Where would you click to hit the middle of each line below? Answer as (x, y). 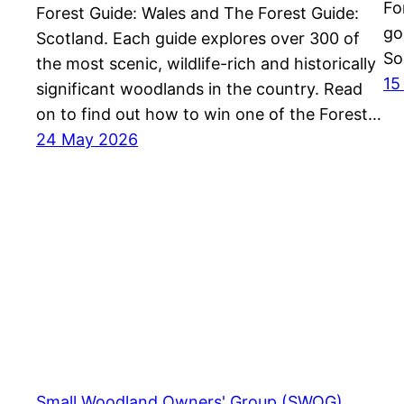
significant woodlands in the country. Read (199, 88)
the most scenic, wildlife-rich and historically (206, 63)
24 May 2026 (87, 139)
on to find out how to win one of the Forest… (209, 114)
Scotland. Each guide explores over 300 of (198, 38)
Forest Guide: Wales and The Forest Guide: (197, 13)
